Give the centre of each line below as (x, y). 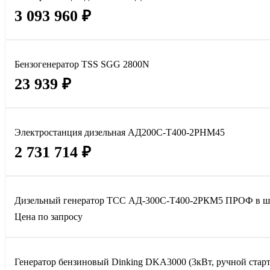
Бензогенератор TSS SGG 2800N (82, 64)
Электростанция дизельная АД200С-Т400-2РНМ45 (120, 133)
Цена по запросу (49, 217)
